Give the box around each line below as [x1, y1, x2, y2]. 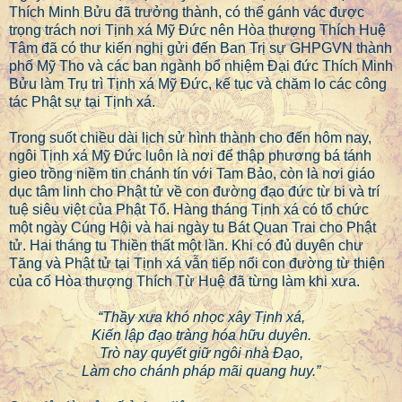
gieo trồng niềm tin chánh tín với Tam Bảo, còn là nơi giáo [9, 166, 375, 182]
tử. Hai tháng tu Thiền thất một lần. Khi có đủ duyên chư [9, 238, 363, 254]
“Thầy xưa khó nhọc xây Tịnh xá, [97, 310, 305, 326]
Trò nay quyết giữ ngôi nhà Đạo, [99, 345, 303, 362]
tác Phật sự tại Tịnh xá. [9, 94, 155, 110]
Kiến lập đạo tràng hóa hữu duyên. [91, 328, 311, 344]
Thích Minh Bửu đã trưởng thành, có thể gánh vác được [9, 4, 364, 21]
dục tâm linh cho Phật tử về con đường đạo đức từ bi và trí [9, 184, 380, 200]
